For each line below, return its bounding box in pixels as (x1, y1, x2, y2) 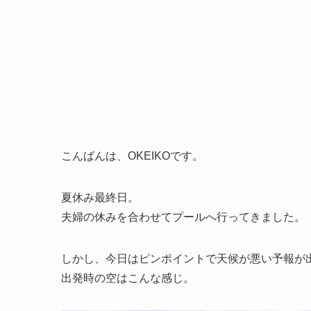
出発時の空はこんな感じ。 (61, 272, 194, 284)
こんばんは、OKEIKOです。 (61, 150, 203, 162)
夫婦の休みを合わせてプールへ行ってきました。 (61, 211, 305, 223)
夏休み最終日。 (61, 192, 139, 203)
